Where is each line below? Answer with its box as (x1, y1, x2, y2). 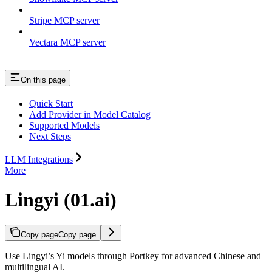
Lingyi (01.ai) (5, 189, 117, 211)
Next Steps (29, 131, 71, 141)
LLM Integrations (5, 154, 73, 165)
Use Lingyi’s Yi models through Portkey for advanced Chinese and (5, 250, 261, 261)
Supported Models (29, 120, 100, 131)
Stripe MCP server (29, 15, 100, 26)
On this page (21, 75, 66, 84)
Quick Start (29, 98, 73, 109)
